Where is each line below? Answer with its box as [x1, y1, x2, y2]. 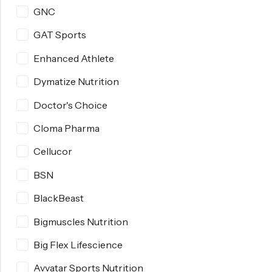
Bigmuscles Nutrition [33, 215, 128, 228]
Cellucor [33, 145, 72, 158]
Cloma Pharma [33, 122, 100, 134]
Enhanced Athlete [33, 52, 114, 64]
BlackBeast [33, 192, 84, 205]
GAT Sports [33, 29, 86, 41]
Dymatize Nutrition [33, 75, 119, 88]
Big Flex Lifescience [33, 238, 123, 251]
